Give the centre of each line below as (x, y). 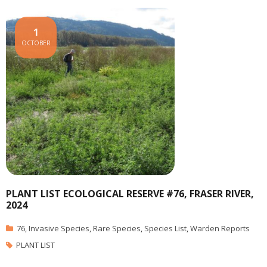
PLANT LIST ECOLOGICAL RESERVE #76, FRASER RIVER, (130, 193)
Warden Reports (220, 228)
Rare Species (117, 228)
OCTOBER (36, 43)
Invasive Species (59, 228)
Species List (165, 228)
